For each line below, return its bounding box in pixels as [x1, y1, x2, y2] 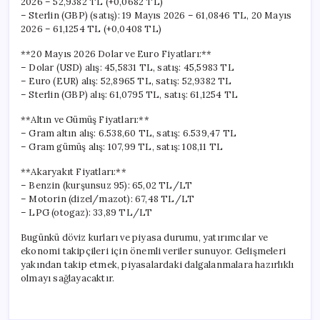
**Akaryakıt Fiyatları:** [21, 165, 126, 178]
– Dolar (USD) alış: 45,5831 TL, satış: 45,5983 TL [21, 61, 234, 74]
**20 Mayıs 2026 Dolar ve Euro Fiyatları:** [21, 47, 212, 60]
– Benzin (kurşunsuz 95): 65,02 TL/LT [21, 179, 193, 191]
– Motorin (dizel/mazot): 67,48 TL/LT [21, 192, 195, 205]
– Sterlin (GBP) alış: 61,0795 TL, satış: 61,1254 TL [21, 88, 239, 101]
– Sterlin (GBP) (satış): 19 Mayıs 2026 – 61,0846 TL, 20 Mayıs [21, 9, 292, 21]
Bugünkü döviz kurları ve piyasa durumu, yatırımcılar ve [21, 231, 269, 244]
